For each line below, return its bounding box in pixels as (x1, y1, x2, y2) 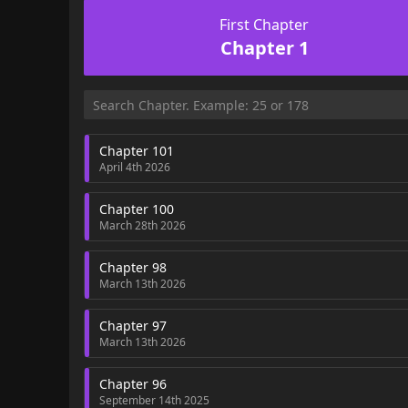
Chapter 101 (99, 141, 174, 159)
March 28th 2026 (99, 217, 186, 233)
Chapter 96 (99, 374, 167, 393)
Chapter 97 (99, 316, 167, 334)
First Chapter (219, 14, 310, 35)
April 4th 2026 (99, 158, 170, 175)
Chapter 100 (99, 199, 174, 218)
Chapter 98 (99, 258, 167, 276)
